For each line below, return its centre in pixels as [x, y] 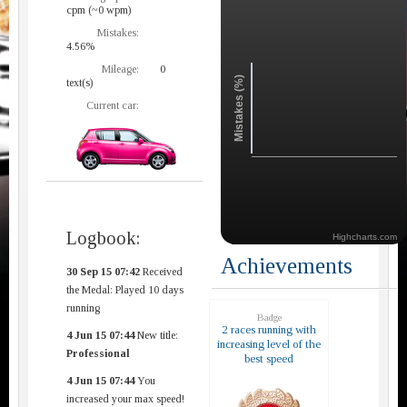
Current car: [113, 105]
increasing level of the [269, 343]
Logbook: [103, 238]
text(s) [79, 82]
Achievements [287, 265]
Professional [98, 353]
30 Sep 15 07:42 [103, 271]
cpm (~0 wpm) [99, 10]
